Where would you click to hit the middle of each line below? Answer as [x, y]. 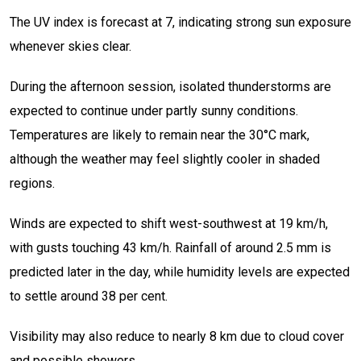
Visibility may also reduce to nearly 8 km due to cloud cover [177, 337]
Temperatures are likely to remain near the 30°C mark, [160, 135]
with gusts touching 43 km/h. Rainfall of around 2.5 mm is [170, 248]
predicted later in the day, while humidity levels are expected [180, 272]
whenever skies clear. [71, 47]
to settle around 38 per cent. [89, 297]
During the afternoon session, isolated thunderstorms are [170, 87]
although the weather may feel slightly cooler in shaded [165, 160]
